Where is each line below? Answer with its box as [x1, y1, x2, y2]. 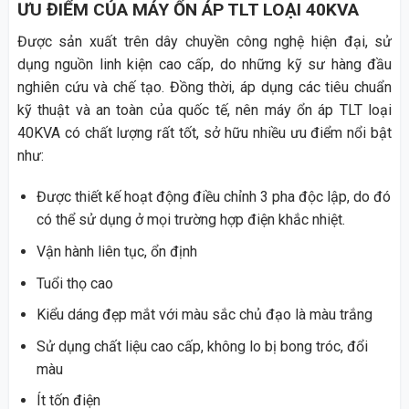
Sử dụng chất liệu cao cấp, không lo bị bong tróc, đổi [36, 337, 368, 355]
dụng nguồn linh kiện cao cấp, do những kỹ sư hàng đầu [16, 55, 393, 73]
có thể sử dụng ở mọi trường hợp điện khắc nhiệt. [36, 211, 345, 229]
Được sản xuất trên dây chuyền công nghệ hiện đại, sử [16, 32, 393, 50]
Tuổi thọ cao [36, 274, 113, 292]
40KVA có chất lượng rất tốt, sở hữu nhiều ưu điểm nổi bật [16, 123, 393, 142]
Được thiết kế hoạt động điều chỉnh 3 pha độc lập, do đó [36, 188, 391, 206]
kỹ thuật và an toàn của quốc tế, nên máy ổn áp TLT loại [16, 100, 393, 119]
